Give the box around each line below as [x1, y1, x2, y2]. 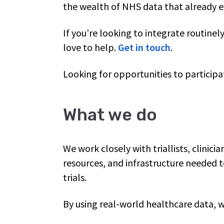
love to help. [63, 41, 118, 53]
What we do [63, 104, 161, 125]
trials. [63, 171, 88, 183]
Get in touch [118, 41, 170, 53]
